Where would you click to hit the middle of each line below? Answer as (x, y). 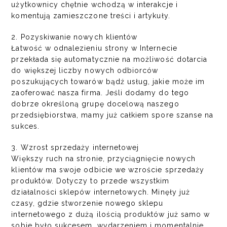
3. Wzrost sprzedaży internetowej (75, 147)
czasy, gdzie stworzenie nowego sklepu (87, 203)
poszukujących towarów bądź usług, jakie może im (108, 81)
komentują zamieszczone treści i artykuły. (91, 15)
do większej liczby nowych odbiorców (85, 70)
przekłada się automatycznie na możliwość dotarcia (109, 59)
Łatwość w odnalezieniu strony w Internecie (94, 48)
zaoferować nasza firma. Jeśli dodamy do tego (100, 92)
